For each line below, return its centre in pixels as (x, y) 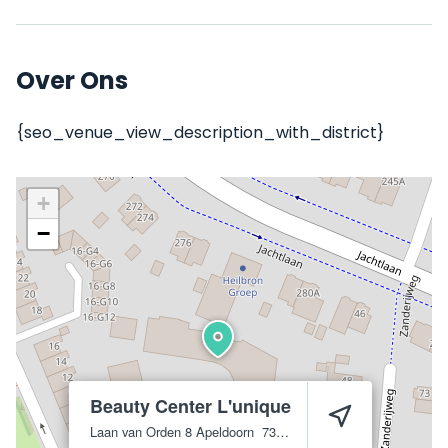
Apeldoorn (225, 431)
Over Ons (72, 80)
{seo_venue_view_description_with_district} (200, 132)
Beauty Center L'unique (190, 406)
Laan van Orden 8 (141, 431)
